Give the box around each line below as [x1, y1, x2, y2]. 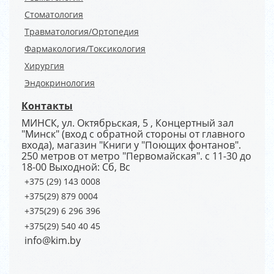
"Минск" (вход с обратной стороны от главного [21, 127, 245, 141]
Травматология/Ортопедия [24, 26, 139, 37]
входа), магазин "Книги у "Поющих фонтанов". [21, 138, 241, 152]
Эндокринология [24, 77, 95, 89]
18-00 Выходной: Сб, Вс [21, 160, 130, 174]
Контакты [21, 99, 73, 113]
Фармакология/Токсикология [24, 43, 146, 54]
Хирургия [24, 60, 64, 72]
